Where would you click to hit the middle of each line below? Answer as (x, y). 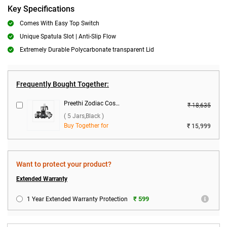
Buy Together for (86, 126)
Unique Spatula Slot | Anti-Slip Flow (68, 36)
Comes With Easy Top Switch (60, 23)
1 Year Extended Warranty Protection (77, 199)
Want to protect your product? (64, 164)
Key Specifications (41, 9)
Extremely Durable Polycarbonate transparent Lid (87, 50)
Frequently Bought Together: (63, 84)
